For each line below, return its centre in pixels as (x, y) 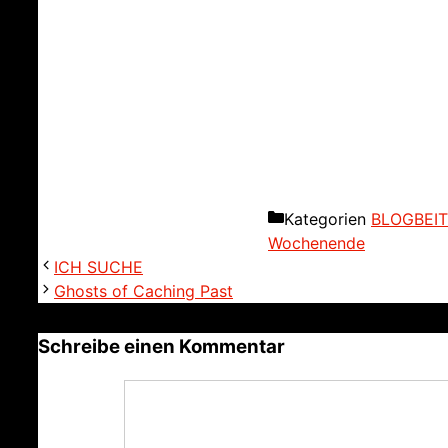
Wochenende (316, 243)
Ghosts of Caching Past (143, 291)
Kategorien (327, 219)
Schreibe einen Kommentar (161, 347)
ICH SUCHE (98, 267)
